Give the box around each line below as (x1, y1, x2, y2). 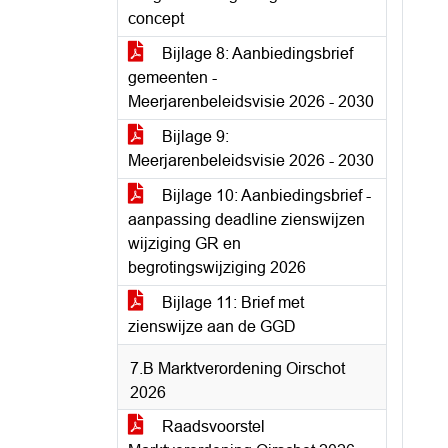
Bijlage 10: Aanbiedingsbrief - (158, 187, 371, 204)
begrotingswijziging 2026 (128, 259, 306, 276)
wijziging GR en (128, 235, 241, 252)
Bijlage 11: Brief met (158, 294, 304, 311)
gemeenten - (128, 69, 217, 86)
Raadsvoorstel (158, 418, 265, 435)
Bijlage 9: (158, 128, 229, 145)
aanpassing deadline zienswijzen (128, 211, 365, 228)
